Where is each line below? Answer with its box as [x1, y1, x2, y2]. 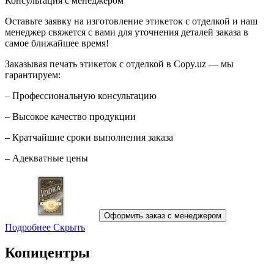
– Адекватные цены [5, 152, 88, 163]
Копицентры [5, 245, 90, 261]
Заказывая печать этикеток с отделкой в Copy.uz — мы [5, 58, 234, 69]
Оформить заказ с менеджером [104, 210, 221, 220]
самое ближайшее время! [5, 37, 109, 48]
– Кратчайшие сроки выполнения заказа [5, 131, 173, 143]
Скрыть [53, 221, 85, 232]
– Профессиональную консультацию [5, 90, 157, 101]
